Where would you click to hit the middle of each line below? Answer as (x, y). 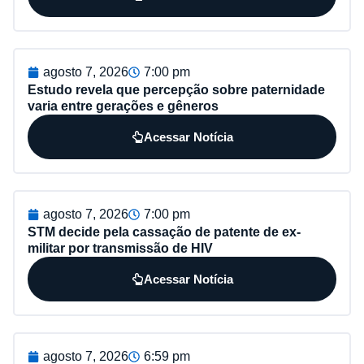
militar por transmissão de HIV (120, 248)
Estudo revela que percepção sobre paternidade (176, 89)
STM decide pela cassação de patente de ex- (164, 232)
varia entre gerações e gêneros (123, 106)
